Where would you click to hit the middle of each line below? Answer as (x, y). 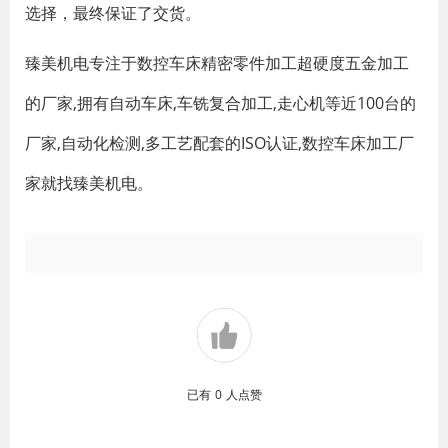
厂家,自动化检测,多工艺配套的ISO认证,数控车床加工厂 (219, 143)
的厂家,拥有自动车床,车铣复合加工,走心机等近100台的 (220, 103)
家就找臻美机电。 (89, 183)
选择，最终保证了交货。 (113, 13)
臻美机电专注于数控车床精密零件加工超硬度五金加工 (217, 63)
